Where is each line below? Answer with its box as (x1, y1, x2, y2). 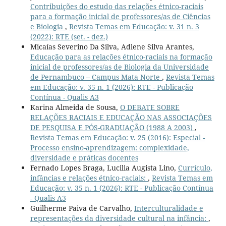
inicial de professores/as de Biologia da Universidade (30, 62, 209, 72)
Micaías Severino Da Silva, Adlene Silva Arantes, (30, 42, 194, 52)
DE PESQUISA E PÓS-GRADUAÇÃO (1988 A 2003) (30, 123, 195, 133)
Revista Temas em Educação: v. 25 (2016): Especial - (30, 133, 205, 143)
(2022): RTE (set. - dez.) (30, 32, 108, 42)
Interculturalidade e (134, 203, 203, 213)
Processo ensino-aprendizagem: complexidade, (30, 143, 189, 153)
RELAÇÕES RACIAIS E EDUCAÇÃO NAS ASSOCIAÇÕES (30, 112, 212, 123)
